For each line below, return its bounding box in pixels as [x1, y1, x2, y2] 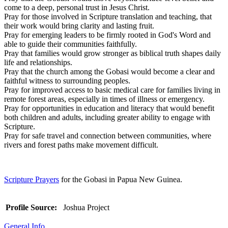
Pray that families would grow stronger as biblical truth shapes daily [4, 48, 221, 58]
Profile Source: [6, 203, 57, 212]
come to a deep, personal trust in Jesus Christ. [4, 3, 150, 12]
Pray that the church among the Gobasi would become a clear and [4, 67, 215, 76]
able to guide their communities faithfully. [4, 39, 137, 48]
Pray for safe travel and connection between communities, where [4, 131, 211, 140]
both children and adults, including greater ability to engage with [4, 112, 210, 122]
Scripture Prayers [4, 175, 59, 184]
